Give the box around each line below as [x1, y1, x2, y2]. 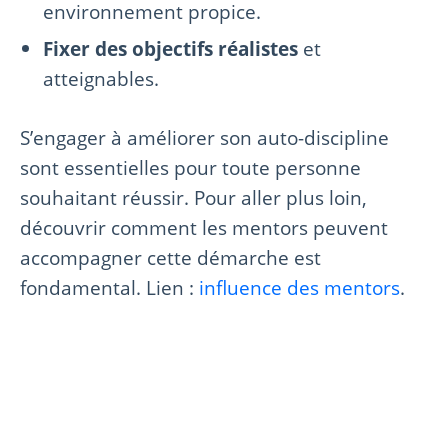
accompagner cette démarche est [20, 244, 321, 272]
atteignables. [43, 65, 160, 93]
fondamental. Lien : [20, 274, 199, 302]
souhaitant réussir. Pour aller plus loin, [20, 184, 367, 212]
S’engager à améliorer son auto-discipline [20, 124, 389, 152]
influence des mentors [199, 274, 400, 302]
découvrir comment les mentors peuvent [20, 214, 388, 242]
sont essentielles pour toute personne [20, 154, 361, 182]
